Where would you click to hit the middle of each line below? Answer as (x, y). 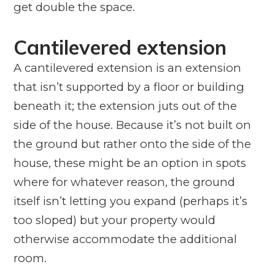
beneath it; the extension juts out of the (125, 106)
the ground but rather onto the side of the (132, 144)
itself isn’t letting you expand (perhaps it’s (130, 201)
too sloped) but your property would (114, 220)
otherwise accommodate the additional (125, 239)
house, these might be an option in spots (130, 163)
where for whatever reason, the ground (124, 182)
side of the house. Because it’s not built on (132, 125)
